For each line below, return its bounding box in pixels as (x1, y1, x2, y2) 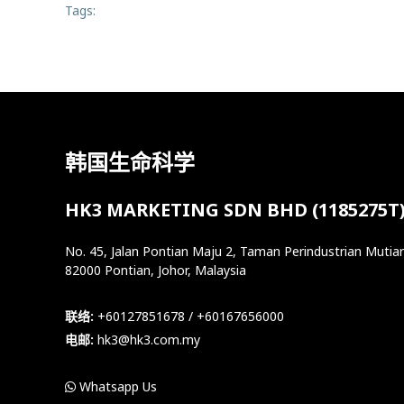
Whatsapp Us (76, 377, 157, 395)
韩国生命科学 (65, 146, 195, 177)
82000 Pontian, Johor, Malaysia (65, 261, 246, 279)
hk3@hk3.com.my (97, 330, 200, 348)
